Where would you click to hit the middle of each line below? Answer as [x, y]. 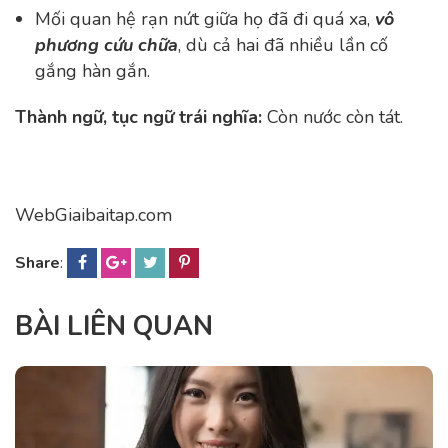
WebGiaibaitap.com [93, 215]
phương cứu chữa [106, 45]
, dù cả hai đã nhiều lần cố [283, 45]
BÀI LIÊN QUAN [114, 326]
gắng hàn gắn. [92, 71]
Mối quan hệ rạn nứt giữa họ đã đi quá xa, [205, 19]
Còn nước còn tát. [335, 117]
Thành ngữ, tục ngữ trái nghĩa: [141, 117]
